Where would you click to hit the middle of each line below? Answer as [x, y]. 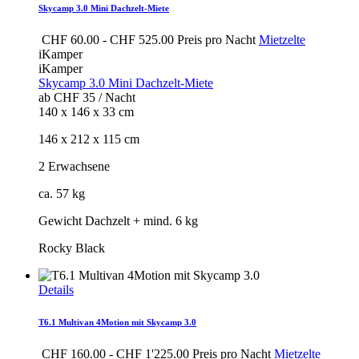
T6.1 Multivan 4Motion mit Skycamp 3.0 [117, 322]
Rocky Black [72, 248]
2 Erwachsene [74, 166]
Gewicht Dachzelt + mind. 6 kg [118, 220]
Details [56, 289]
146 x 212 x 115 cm [89, 139]
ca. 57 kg [62, 193]
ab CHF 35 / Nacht [87, 97]
